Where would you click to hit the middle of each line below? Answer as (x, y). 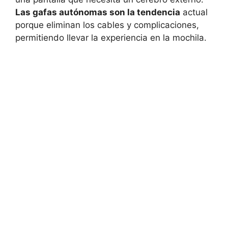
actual (194, 12)
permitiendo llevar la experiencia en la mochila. (111, 38)
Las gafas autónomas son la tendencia (98, 12)
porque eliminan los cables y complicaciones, (107, 25)
